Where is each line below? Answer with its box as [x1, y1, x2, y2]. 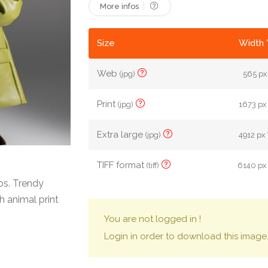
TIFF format [97, 160, 147, 170]
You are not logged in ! [104, 214, 202, 224]
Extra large [97, 129, 146, 140]
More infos [100, 2, 141, 11]
